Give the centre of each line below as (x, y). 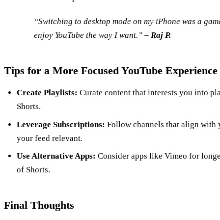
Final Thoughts (39, 205)
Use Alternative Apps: (56, 156)
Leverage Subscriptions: (61, 124)
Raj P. (161, 35)
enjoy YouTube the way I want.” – (93, 35)
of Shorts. (33, 170)
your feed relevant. (49, 138)
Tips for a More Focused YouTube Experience (111, 71)
